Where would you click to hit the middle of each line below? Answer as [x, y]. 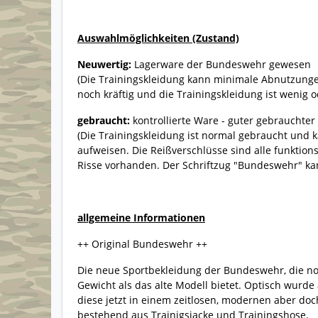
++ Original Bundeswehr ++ [142, 244]
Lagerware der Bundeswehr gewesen [221, 65]
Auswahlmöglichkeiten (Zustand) [158, 38]
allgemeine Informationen [141, 218]
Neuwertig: [104, 65]
